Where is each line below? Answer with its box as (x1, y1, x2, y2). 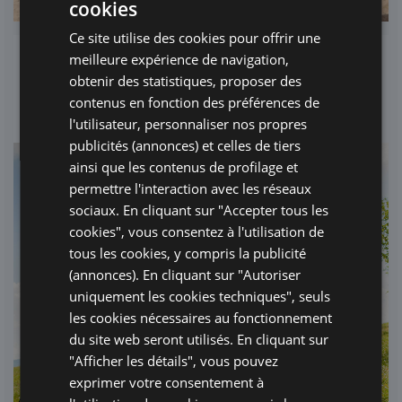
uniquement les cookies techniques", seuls (69, 286, 331, 305)
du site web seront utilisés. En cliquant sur (69, 329, 329, 348)
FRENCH (304, 95, 343, 109)
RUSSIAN (304, 126, 345, 140)
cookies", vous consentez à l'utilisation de (69, 222, 325, 240)
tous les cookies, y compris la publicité (69, 243, 307, 262)
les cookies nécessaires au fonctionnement (69, 308, 333, 327)
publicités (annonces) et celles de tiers (69, 135, 301, 154)
